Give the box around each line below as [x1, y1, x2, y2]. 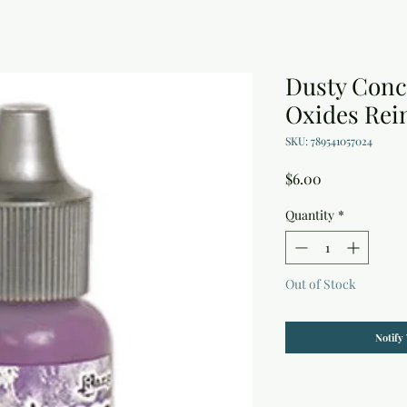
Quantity [285, 206, 334, 224]
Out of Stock [285, 275, 356, 293]
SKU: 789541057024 [285, 134, 372, 149]
